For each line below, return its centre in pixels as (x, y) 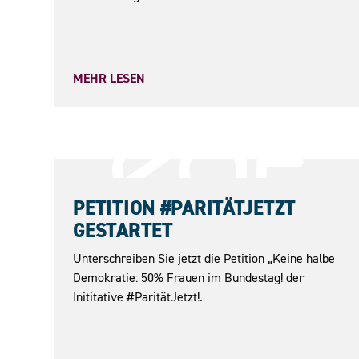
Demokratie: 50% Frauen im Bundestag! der (189, 277)
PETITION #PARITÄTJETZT (185, 208)
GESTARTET (123, 230)
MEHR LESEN (109, 78)
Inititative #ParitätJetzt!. (138, 296)
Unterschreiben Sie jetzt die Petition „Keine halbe (204, 258)
